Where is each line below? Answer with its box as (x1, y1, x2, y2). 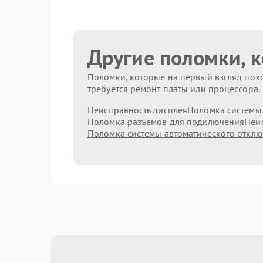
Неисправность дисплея (87, 104, 188, 116)
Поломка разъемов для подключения (87, 116, 245, 127)
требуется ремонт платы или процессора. (87, 83, 260, 95)
